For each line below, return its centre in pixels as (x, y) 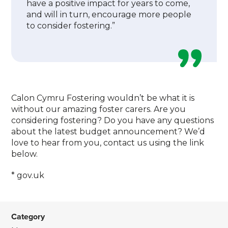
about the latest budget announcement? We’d (108, 132)
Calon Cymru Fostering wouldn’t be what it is (103, 98)
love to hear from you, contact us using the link (108, 143)
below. (25, 154)
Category (28, 217)
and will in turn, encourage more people (109, 15)
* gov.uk (28, 175)
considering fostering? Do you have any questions (113, 120)
